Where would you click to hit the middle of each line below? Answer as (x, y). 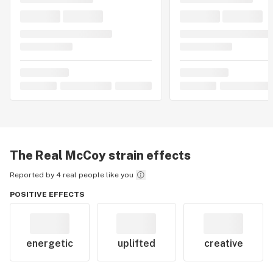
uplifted (136, 243)
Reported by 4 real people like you (72, 175)
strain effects (148, 155)
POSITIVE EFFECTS (47, 194)
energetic (49, 243)
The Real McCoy (58, 155)
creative (223, 243)
